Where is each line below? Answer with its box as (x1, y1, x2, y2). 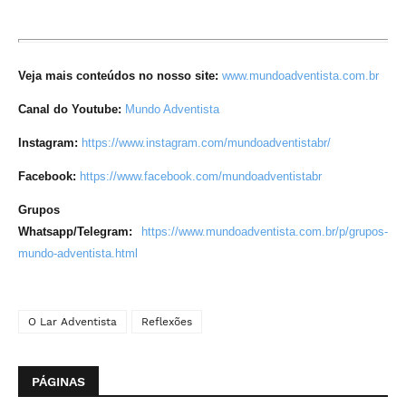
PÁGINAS (32, 374, 85, 389)
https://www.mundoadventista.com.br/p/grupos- (141, 225, 388, 238)
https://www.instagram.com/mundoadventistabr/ (82, 136, 331, 150)
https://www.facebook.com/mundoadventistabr (80, 169, 322, 183)
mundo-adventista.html (18, 246, 138, 260)
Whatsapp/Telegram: (18, 225, 141, 238)
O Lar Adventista (28, 315, 117, 328)
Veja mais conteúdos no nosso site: (18, 69, 222, 82)
